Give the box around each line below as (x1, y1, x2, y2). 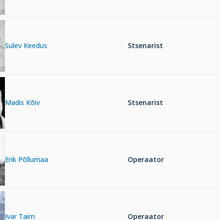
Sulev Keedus (5, 41, 47, 51)
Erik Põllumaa (5, 155, 48, 165)
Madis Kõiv (5, 98, 40, 108)
